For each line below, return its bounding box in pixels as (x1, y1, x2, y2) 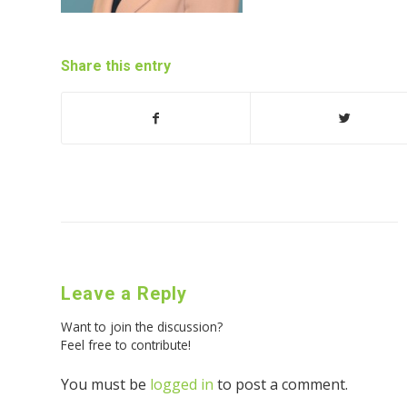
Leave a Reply (61, 283, 187, 305)
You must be (61, 374, 150, 395)
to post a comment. (213, 374, 348, 395)
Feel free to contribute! (61, 336, 191, 354)
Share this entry (61, 57, 171, 75)
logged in (150, 374, 213, 395)
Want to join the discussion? (61, 318, 223, 336)
